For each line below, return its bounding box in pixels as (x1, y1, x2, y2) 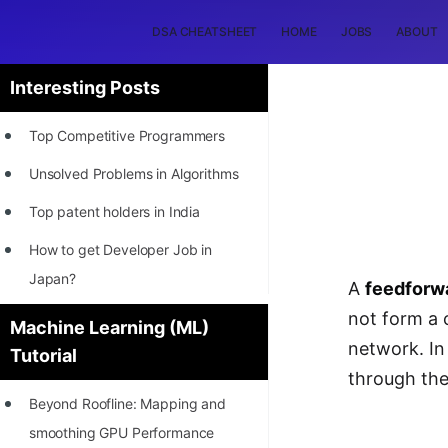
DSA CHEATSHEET (152, 24, 258, 39)
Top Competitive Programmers (28, 127, 226, 144)
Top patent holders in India (28, 203, 201, 220)
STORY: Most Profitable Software (28, 346, 241, 363)
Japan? (28, 270, 76, 287)
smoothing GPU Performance (28, 424, 215, 441)
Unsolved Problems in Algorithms (28, 165, 239, 182)
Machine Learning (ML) (10, 317, 209, 338)
